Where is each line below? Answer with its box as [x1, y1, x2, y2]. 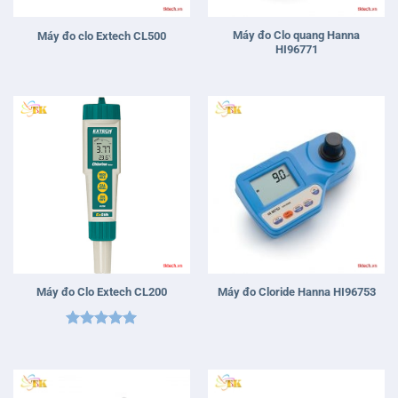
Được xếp [66, 330, 126, 346]
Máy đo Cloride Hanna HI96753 [217, 285, 376, 299]
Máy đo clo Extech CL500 [37, 29, 166, 43]
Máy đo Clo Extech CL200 [36, 285, 167, 299]
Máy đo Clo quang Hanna [233, 28, 360, 43]
